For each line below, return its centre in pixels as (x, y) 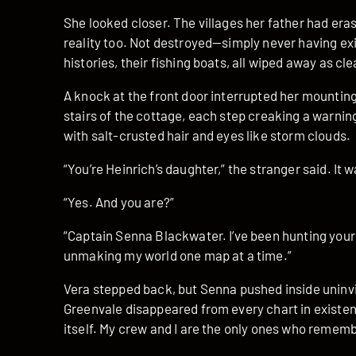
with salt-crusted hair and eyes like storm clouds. (207, 135)
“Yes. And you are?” (119, 202)
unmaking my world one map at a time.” (178, 255)
